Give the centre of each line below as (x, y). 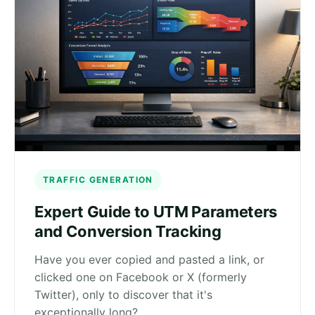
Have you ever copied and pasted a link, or (149, 259)
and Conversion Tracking (128, 231)
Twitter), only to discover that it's (123, 294)
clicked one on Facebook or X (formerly (141, 277)
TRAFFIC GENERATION (98, 179)
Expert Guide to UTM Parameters (156, 211)
